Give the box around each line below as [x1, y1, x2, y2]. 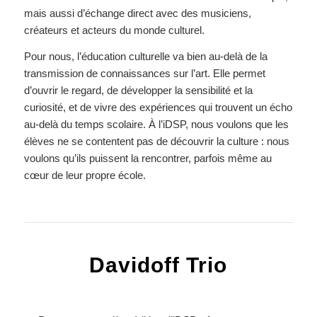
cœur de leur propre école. [23, 168, 146, 181]
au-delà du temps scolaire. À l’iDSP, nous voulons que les [23, 117, 289, 130]
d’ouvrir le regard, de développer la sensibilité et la [23, 83, 253, 96]
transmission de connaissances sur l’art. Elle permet [23, 67, 265, 79]
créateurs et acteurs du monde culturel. [23, 24, 204, 37]
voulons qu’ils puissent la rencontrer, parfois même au [23, 151, 272, 164]
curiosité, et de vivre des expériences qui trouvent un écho [23, 100, 292, 113]
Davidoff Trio [89, 253, 228, 277]
